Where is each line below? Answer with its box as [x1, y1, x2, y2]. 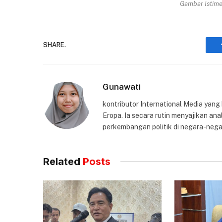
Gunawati [103, 81, 141, 92]
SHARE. [43, 41, 66, 49]
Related [43, 155, 83, 167]
